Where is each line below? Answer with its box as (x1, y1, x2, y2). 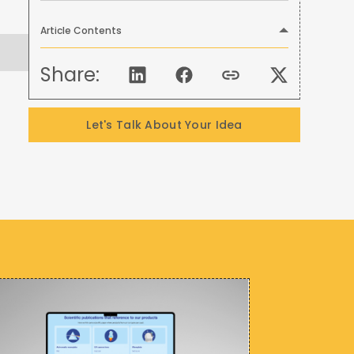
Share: (40, 61, 100, 88)
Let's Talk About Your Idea (86, 116, 243, 133)
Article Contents (40, 23, 122, 37)
